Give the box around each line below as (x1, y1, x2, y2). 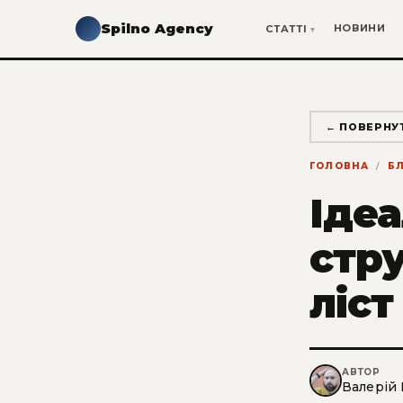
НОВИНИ (333, 22, 386, 34)
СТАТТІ (265, 22, 308, 35)
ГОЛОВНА (309, 160, 370, 172)
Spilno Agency (101, 20, 213, 37)
